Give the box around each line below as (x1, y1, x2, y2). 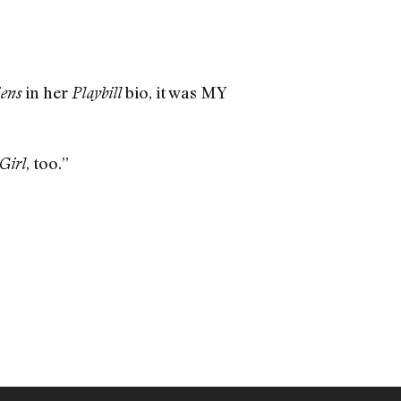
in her (21, 81, 72, 102)
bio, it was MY (121, 81, 226, 102)
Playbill (71, 82, 122, 102)
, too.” (25, 153, 69, 174)
